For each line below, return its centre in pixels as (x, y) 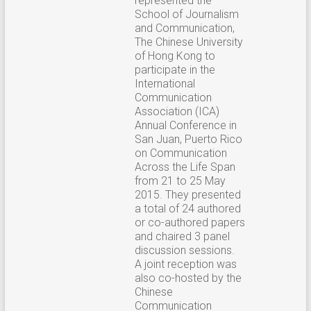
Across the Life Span (185, 167)
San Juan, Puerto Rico (188, 139)
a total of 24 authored (187, 208)
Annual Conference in (185, 125)
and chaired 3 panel (182, 236)
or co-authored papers (190, 222)
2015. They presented (187, 194)
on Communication (180, 153)
